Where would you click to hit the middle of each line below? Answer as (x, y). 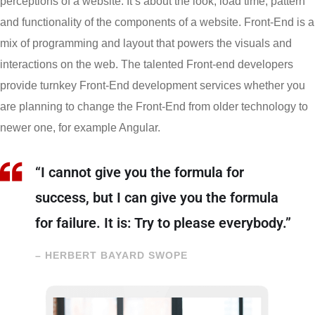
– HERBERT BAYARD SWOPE (111, 256)
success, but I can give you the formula (157, 198)
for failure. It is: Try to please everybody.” (163, 223)
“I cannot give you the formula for (140, 173)
